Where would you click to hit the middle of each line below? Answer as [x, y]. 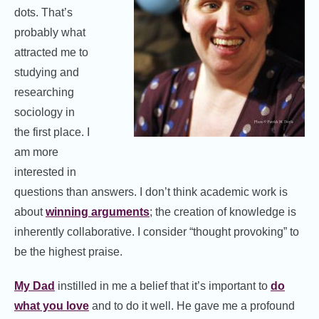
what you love [52, 306]
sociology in [45, 113]
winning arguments [98, 212]
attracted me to [51, 53]
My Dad [35, 286]
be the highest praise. [68, 252]
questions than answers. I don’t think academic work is [151, 192]
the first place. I [52, 132]
